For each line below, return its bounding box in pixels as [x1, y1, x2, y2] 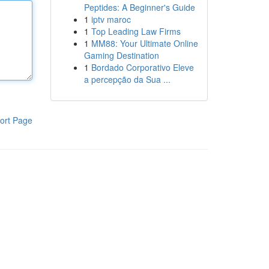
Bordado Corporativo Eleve [91, 61, 194, 73]
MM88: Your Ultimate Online [91, 37, 198, 49]
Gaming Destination [83, 49, 159, 61]
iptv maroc [91, 13, 131, 25]
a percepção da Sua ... [83, 73, 171, 85]
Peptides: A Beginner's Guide [83, 1, 195, 13]
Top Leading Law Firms [91, 25, 181, 37]
